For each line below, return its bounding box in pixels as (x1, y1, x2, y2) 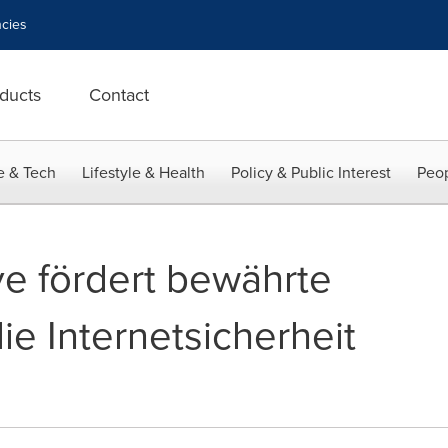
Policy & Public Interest (231, 161, 391, 184)
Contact (89, 82, 149, 108)
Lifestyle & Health (82, 161, 205, 184)
